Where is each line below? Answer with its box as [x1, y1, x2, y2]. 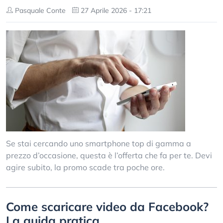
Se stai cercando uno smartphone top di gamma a [6, 138, 191, 148]
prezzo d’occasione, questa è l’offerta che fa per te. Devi [6, 150, 212, 160]
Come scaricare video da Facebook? [6, 199, 209, 214]
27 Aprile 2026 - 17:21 [79, 6, 151, 15]
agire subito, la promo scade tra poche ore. [6, 162, 165, 172]
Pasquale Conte [13, 6, 66, 15]
